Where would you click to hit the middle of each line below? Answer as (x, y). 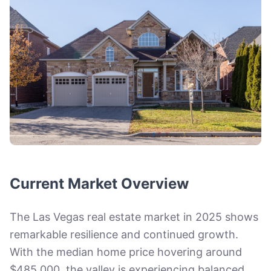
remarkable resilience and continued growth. (124, 234)
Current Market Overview (99, 184)
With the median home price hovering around (126, 252)
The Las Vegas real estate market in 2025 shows (134, 217)
